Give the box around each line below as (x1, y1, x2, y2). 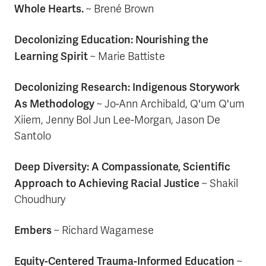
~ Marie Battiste (88, 50, 165, 63)
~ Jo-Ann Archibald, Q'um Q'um (94, 97, 245, 110)
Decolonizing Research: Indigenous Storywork (14, 80, 240, 94)
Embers (14, 223, 52, 237)
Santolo (14, 129, 51, 142)
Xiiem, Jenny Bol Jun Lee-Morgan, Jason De (14, 113, 220, 126)
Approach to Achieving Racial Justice (14, 176, 199, 190)
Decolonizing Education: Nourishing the (14, 33, 208, 46)
